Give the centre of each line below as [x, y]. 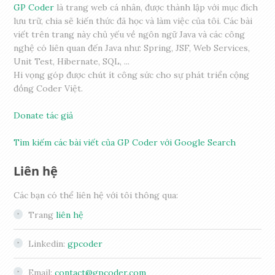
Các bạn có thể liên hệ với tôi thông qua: [96, 196]
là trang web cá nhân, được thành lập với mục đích [156, 8]
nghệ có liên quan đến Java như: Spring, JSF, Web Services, [132, 48]
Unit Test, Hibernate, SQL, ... [72, 62]
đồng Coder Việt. [48, 89]
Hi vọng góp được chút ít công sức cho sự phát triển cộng [132, 75]
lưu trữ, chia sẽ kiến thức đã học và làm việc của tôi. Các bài [133, 21]
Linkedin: [48, 244]
